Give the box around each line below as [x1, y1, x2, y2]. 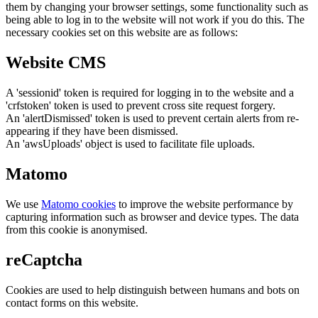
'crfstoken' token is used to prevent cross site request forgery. [6, 99, 275, 112]
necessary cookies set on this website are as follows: [6, 26, 238, 39]
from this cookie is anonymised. [6, 223, 148, 236]
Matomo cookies [41, 197, 116, 210]
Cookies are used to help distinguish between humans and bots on [6, 283, 300, 296]
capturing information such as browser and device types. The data [6, 210, 299, 223]
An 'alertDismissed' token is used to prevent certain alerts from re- [6, 112, 299, 125]
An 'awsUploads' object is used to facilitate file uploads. [6, 138, 255, 150]
